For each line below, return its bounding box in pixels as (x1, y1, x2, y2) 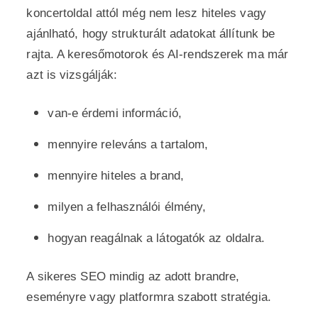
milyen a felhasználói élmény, (48, 200, 207, 214)
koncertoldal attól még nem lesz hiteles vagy (26, 6, 266, 20)
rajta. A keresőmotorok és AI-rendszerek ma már (26, 48, 289, 61)
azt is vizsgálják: (26, 68, 118, 82)
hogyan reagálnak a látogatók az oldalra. (48, 231, 265, 245)
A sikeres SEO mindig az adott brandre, (26, 270, 240, 283)
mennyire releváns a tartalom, (48, 138, 209, 151)
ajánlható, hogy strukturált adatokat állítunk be (26, 27, 275, 40)
